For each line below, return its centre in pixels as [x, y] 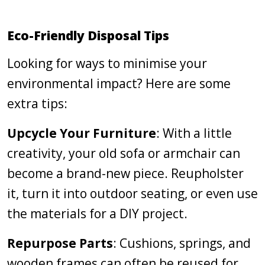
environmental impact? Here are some [119, 83]
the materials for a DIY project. [97, 214]
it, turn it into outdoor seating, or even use [132, 193]
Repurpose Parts [60, 243]
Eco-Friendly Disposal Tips [88, 35]
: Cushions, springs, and [182, 243]
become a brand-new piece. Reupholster [125, 173]
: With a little [194, 133]
